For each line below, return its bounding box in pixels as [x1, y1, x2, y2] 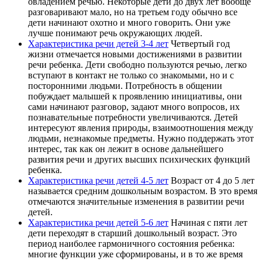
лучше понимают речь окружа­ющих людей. [28, 28, 202, 39]
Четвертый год [168, 39, 230, 49]
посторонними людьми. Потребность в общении [28, 81, 222, 91]
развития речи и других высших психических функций [28, 154, 250, 165]
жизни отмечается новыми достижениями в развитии [28, 49, 242, 60]
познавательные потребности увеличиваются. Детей [28, 112, 238, 123]
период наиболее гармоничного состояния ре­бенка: [28, 239, 235, 249]
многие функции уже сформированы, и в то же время [28, 249, 243, 260]
